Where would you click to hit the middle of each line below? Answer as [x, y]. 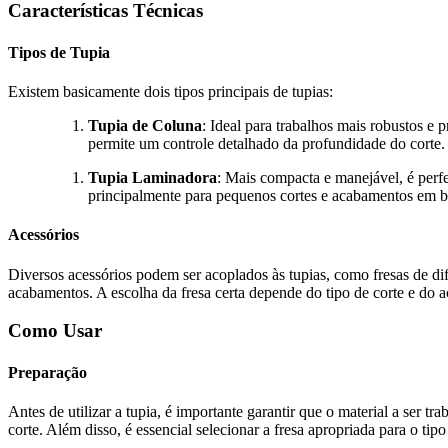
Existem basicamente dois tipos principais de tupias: [170, 91]
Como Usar [55, 331]
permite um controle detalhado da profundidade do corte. [266, 143]
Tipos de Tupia [59, 52]
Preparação [47, 372]
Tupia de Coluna [145, 125]
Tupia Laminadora [152, 177]
